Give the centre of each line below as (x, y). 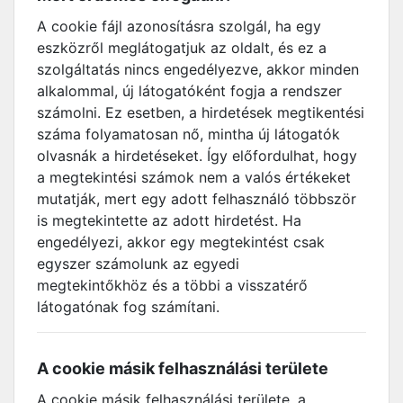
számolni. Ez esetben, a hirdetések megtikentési (201, 112)
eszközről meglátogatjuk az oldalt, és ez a (182, 48)
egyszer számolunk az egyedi (138, 264)
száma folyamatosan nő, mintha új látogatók (188, 134)
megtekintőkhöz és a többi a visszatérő (172, 285)
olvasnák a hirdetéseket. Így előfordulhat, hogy (197, 156)
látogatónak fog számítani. (128, 307)
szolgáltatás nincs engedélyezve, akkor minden (198, 69)
